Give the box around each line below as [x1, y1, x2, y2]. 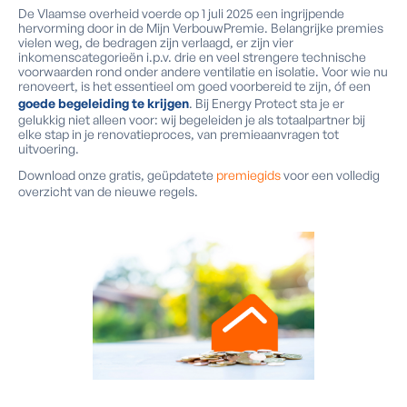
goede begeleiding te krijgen [18, 95, 189, 111]
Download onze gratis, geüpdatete [18, 167, 216, 183]
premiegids [216, 167, 281, 183]
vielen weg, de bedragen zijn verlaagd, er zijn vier [18, 35, 293, 50]
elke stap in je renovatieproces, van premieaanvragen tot [18, 126, 339, 142]
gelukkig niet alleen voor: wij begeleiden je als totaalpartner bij [18, 112, 365, 127]
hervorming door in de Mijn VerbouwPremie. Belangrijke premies [18, 20, 383, 35]
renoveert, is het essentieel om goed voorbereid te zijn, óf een [18, 78, 371, 94]
